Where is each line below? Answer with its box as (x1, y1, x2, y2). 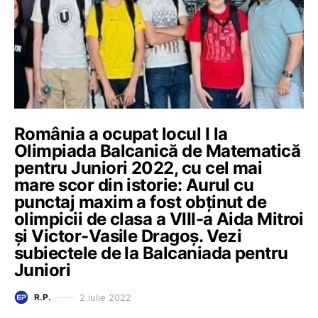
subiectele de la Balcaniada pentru (14, 243, 288, 263)
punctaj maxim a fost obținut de (14, 192, 267, 212)
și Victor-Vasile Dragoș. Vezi (14, 226, 242, 246)
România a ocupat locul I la (14, 124, 228, 144)
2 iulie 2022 (79, 291, 131, 303)
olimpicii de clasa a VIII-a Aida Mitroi (14, 209, 304, 229)
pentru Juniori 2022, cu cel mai (14, 158, 263, 178)
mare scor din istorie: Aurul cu (14, 175, 254, 195)
